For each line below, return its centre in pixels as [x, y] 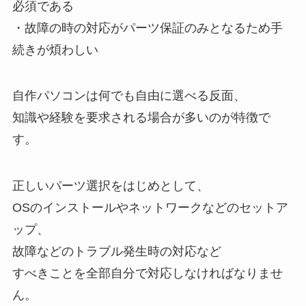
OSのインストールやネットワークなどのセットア [150, 208]
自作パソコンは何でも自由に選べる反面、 [129, 96]
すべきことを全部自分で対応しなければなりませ [147, 274]
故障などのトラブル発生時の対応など [116, 252]
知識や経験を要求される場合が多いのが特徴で [141, 118]
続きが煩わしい [55, 50]
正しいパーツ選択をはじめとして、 [110, 186]
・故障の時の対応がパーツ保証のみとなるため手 [147, 28]
